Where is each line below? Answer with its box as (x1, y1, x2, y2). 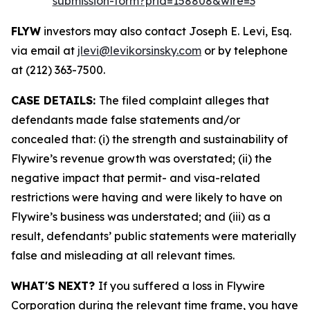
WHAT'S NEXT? (11, 279, 98, 293)
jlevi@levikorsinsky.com (77, 44, 201, 57)
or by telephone (201, 44, 288, 57)
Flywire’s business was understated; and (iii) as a (11, 210, 271, 224)
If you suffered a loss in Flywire (98, 279, 265, 293)
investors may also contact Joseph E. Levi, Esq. (41, 24, 291, 38)
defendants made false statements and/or (11, 113, 240, 127)
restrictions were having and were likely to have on (11, 190, 282, 204)
